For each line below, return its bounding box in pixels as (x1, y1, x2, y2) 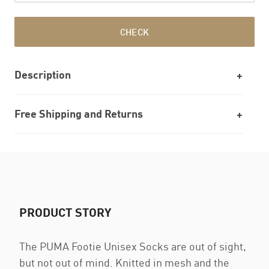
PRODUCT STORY (19, 205, 111, 219)
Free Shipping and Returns (14, 107, 143, 120)
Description (14, 68, 71, 81)
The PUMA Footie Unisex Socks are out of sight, (19, 240, 246, 253)
